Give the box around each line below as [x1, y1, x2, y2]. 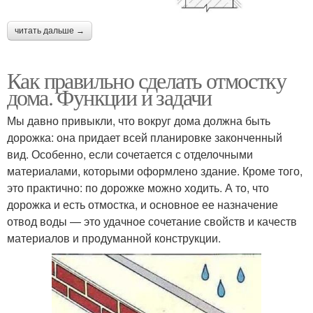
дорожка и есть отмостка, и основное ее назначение [7, 196, 278, 213]
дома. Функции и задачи [7, 82, 212, 112]
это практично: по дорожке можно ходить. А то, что [7, 180, 269, 196]
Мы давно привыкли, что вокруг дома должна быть [7, 112, 270, 129]
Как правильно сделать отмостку [7, 65, 286, 96]
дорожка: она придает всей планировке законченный [7, 129, 282, 146]
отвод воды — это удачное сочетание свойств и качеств [7, 213, 297, 230]
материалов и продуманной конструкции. [7, 230, 221, 247]
